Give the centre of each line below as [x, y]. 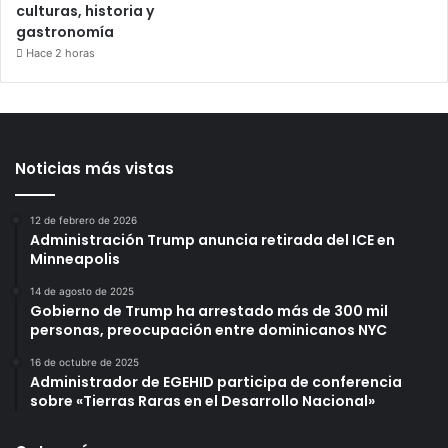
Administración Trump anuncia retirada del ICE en [212, 240]
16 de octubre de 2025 [84, 362]
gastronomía [65, 32]
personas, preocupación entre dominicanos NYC [208, 330]
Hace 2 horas [60, 53]
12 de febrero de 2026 [83, 220]
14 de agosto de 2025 [82, 291]
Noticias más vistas [94, 169]
